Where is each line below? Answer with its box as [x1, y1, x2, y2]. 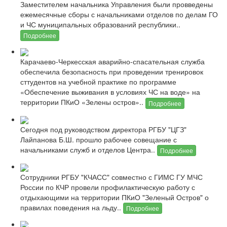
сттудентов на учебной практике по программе [20, 77, 176, 87]
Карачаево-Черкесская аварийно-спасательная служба [20, 56, 205, 67]
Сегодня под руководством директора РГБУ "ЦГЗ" [20, 124, 186, 135]
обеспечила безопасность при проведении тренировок [20, 66, 203, 77]
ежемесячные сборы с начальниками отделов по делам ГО [20, 9, 218, 19]
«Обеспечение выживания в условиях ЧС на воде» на [20, 87, 200, 97]
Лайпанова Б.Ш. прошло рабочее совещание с [20, 134, 177, 145]
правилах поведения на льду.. [20, 202, 123, 212]
